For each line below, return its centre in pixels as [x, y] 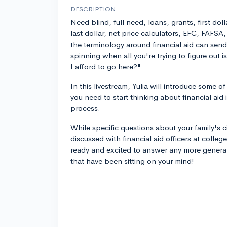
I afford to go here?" [106, 67]
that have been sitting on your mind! [132, 161]
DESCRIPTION [93, 9]
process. [85, 108]
